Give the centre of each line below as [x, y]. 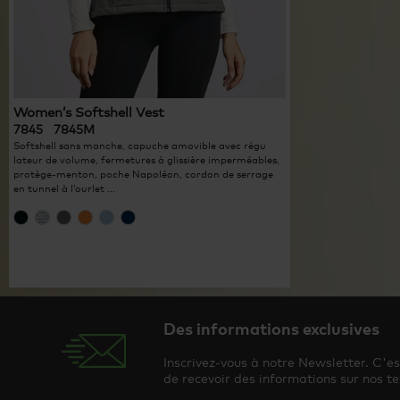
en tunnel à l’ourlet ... [64, 188]
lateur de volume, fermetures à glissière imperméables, [146, 160]
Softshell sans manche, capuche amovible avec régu [140, 146]
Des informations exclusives [271, 328]
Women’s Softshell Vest [89, 112]
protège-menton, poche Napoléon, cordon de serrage [143, 174]
